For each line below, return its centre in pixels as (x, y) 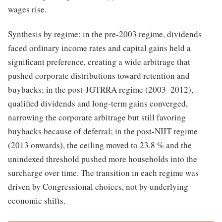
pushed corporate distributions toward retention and (99, 75)
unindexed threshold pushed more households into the (103, 159)
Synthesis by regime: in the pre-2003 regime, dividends (105, 34)
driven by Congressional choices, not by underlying (98, 186)
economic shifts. (37, 200)
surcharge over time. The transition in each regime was (103, 172)
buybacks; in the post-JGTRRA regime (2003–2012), (101, 89)
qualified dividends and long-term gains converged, (98, 103)
